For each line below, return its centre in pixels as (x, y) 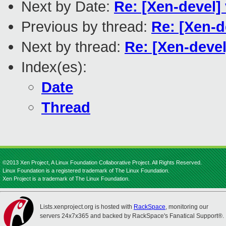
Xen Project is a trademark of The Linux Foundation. (66, 179)
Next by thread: (73, 47)
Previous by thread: (86, 27)
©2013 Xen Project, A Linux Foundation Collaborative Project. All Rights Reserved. (102, 162)
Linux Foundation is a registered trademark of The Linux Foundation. (86, 171)
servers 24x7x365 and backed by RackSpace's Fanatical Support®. (132, 216)
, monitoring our (187, 207)
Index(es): (54, 67)
